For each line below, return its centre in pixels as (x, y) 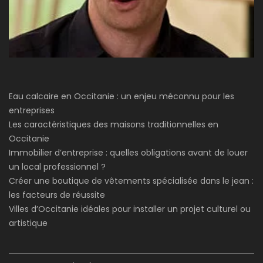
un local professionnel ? (57, 166)
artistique (28, 223)
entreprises (32, 110)
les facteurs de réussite (57, 195)
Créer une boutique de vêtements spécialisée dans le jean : (131, 181)
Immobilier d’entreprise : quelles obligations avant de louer (128, 152)
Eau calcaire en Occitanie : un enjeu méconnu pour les (122, 96)
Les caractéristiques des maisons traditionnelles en (114, 124)
